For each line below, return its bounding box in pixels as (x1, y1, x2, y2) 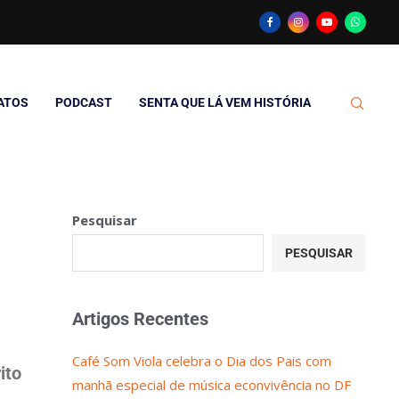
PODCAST (54, 95, 112, 110)
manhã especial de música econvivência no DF (71, 376, 351, 394)
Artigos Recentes (71, 308, 208, 330)
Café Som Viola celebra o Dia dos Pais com (71, 352, 331, 370)
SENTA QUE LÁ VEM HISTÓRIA (138, 95, 311, 110)
